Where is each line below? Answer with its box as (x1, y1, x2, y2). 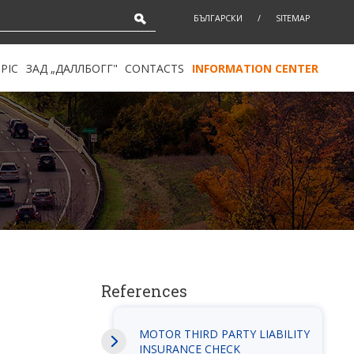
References (100, 281, 187, 301)
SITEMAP (275, 13, 310, 24)
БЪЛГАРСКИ (193, 13, 243, 24)
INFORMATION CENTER (191, 60, 318, 76)
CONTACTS (125, 60, 185, 76)
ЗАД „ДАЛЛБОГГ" (25, 60, 118, 76)
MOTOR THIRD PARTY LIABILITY (138, 326, 310, 341)
